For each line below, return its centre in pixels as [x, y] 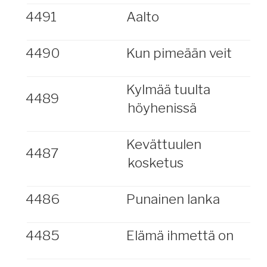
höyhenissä [162, 108]
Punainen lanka [173, 199]
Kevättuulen [164, 144]
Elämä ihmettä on [180, 235]
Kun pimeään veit [179, 53]
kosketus [155, 163]
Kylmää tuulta [168, 89]
